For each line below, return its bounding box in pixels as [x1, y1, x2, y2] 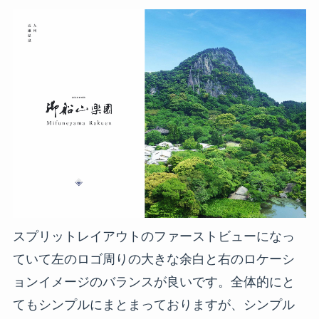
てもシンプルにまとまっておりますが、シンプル [12, 298, 295, 313]
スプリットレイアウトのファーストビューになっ [12, 229, 295, 244]
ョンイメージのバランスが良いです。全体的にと [12, 275, 295, 290]
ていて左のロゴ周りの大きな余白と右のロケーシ [12, 252, 295, 267]
